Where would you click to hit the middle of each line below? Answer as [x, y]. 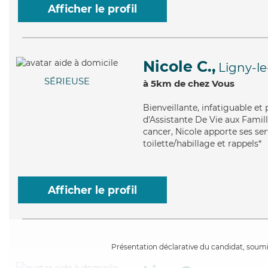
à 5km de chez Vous [189, 83]
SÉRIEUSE [67, 81]
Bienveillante [170, 108]
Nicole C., [179, 66]
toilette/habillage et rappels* [202, 144]
